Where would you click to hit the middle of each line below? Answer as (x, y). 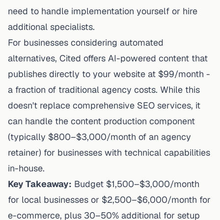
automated (142, 42)
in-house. (26, 168)
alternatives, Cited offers (58, 58)
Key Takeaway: (40, 184)
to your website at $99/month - (145, 74)
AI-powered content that (158, 58)
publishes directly (44, 74)
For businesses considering (64, 42)
